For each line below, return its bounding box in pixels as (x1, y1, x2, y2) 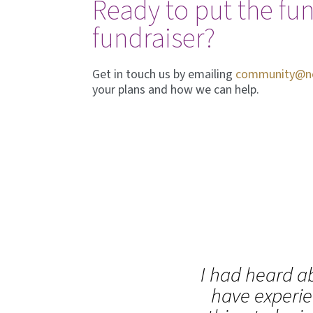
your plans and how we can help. (92, 80, 260, 99)
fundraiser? (92, 18, 216, 59)
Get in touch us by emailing (92, 65, 236, 83)
